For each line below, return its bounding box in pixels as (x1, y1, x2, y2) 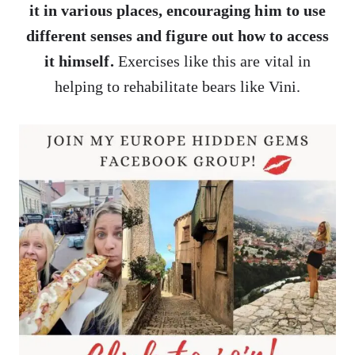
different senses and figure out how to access (25, 27, 330, 44)
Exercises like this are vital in (113, 52, 311, 70)
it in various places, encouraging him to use (29, 2, 326, 19)
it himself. (44, 52, 114, 70)
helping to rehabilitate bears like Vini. (54, 78, 301, 95)
